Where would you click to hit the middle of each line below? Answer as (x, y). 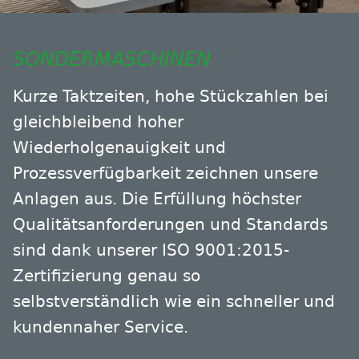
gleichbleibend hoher (98, 122)
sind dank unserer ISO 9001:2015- (151, 250)
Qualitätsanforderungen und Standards (170, 225)
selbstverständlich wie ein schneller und (174, 302)
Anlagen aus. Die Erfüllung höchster (157, 199)
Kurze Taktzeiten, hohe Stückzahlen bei (171, 97)
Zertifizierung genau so (107, 276)
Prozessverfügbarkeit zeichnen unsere (165, 173)
